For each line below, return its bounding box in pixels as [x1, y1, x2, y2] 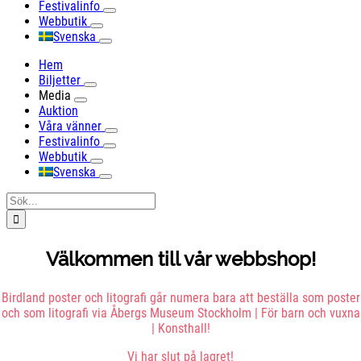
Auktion [39, 103, 78, 118]
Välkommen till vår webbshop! [45, 247, 316, 271]
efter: [6, 207, 34, 222]
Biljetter [39, 73, 81, 88]
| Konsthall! [151, 320, 210, 336]
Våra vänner [39, 118, 102, 134]
